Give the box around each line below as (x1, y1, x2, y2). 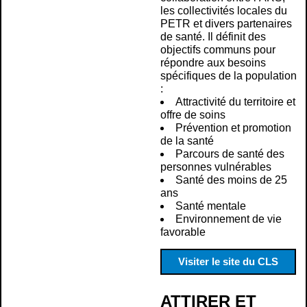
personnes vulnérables (160, 161, 271, 173)
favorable (160, 226, 206, 238)
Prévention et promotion (175, 122, 291, 134)
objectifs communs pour (160, 44, 275, 56)
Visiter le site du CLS (178, 256, 278, 268)
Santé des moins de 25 (175, 174, 287, 186)
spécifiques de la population (160, 70, 297, 82)
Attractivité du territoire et (175, 96, 295, 108)
